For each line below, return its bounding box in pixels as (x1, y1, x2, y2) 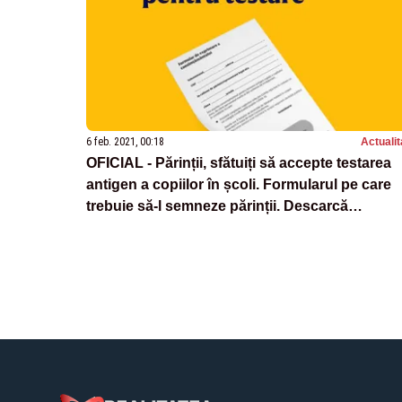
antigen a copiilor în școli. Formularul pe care (86, 176, 391, 192)
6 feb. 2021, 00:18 (86, 135, 164, 148)
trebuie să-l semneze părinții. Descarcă (86, 197, 348, 214)
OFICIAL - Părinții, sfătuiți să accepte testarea (86, 154, 391, 170)
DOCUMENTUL (86, 219, 190, 235)
